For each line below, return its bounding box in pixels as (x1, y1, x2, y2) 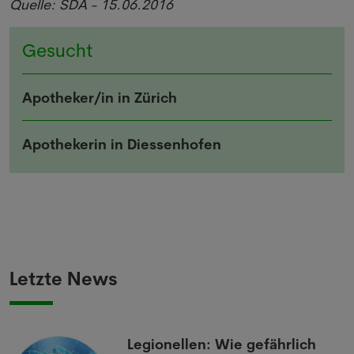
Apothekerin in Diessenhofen (22, 135, 221, 153)
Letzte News (9, 267, 118, 291)
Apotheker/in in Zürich (22, 88, 177, 107)
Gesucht (22, 39, 92, 62)
